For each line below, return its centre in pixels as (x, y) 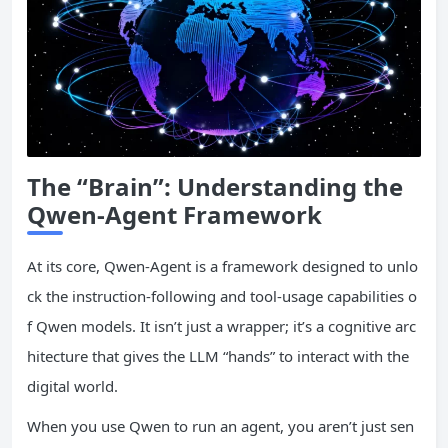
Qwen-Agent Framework (174, 214)
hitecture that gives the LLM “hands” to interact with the (218, 355)
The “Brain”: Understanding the (215, 186)
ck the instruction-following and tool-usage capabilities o (222, 295)
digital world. (72, 385)
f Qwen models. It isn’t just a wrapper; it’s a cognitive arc (221, 325)
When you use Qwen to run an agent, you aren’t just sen (220, 425)
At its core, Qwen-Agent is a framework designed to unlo (222, 265)
